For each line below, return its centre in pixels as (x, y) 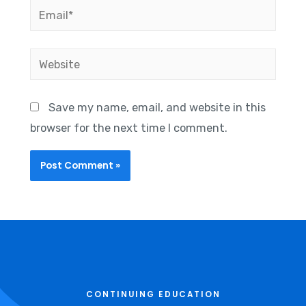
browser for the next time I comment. (128, 128)
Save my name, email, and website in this (157, 108)
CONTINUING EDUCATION (153, 295)
